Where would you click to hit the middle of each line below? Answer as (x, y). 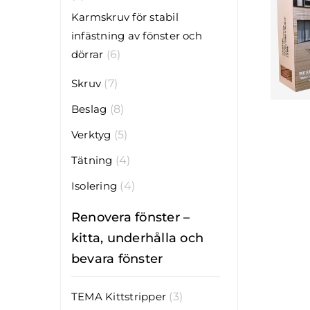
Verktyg (91, 134)
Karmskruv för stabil (125, 17)
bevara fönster (117, 258)
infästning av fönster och (136, 35)
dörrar (87, 54)
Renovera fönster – (130, 217)
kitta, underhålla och (137, 238)
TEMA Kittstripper (119, 296)
